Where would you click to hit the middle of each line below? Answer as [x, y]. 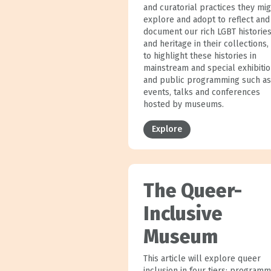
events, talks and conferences [201, 92]
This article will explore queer [202, 258]
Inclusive [183, 213]
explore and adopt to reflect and [206, 19]
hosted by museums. [183, 104]
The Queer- [192, 190]
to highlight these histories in [200, 56]
